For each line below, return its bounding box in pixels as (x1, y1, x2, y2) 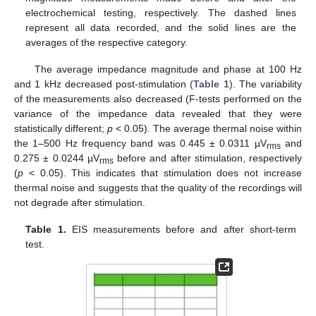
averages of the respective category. (25, 36, 188, 48)
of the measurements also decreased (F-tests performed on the (14, 93, 302, 105)
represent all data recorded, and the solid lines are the (25, 21, 296, 33)
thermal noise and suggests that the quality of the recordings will (14, 182, 302, 194)
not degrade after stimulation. (14, 197, 145, 209)
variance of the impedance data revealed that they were (14, 108, 302, 120)
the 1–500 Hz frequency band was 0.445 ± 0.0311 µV (14, 138, 267, 150)
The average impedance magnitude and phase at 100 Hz (34, 63, 302, 75)
